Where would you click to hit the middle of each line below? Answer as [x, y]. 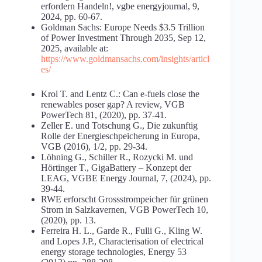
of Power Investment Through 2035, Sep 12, [123, 38]
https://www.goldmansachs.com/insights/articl [125, 59]
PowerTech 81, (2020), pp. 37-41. [104, 115]
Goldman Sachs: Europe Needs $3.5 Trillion [123, 27]
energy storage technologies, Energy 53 [114, 252]
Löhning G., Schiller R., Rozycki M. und [117, 157]
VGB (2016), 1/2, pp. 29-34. [94, 147]
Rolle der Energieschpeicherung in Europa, [120, 136]
